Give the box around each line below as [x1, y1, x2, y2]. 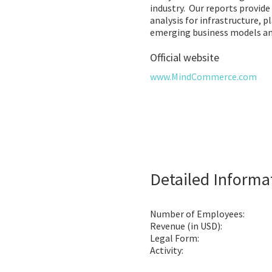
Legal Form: [150, 232, 199, 244]
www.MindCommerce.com [150, 70, 257, 83]
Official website [150, 50, 219, 64]
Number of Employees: [150, 208, 245, 220]
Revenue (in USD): [150, 220, 222, 232]
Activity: [150, 244, 183, 256]
